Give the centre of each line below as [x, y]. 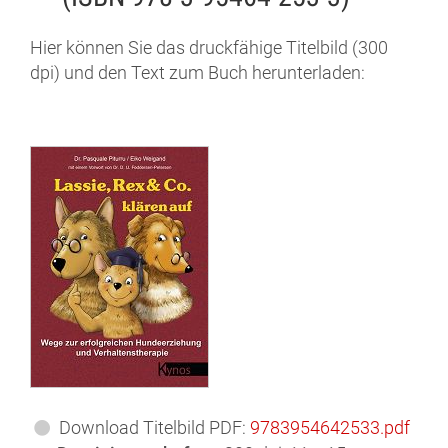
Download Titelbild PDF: [155, 428]
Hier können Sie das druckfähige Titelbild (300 [209, 48]
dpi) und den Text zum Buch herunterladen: [197, 73]
